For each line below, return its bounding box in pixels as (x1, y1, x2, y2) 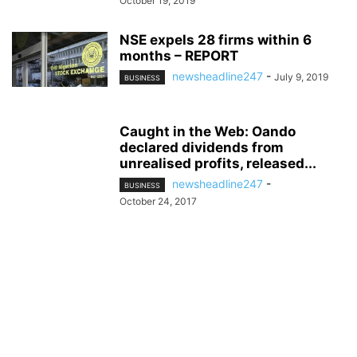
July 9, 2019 (274, 71, 328, 84)
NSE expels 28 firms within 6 (120, 32, 312, 49)
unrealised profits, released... (120, 155, 316, 172)
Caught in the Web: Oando (120, 124, 296, 140)
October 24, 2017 (120, 195, 197, 208)
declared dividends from (120, 139, 284, 156)
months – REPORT (120, 48, 238, 65)
